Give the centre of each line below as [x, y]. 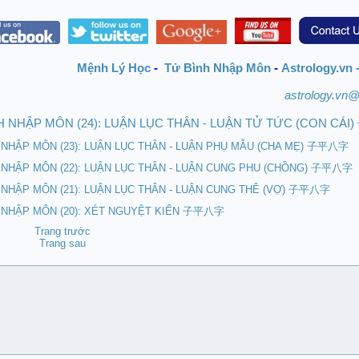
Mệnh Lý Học [115, 68]
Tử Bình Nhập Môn [218, 68]
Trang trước [62, 231]
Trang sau [62, 243]
